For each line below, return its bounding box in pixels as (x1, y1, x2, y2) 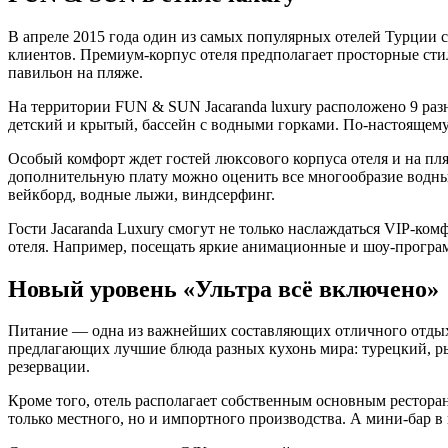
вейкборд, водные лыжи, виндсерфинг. (8, 185, 275, 203)
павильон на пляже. (8, 63, 143, 81)
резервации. (8, 358, 90, 376)
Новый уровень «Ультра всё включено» (8, 275, 439, 302)
